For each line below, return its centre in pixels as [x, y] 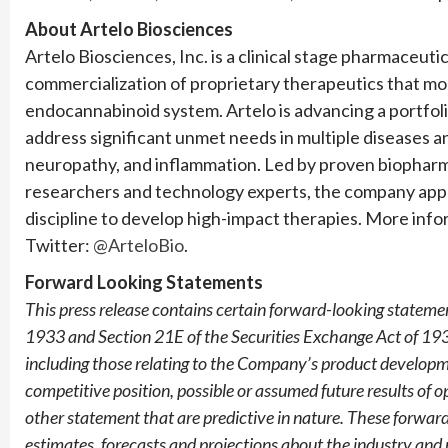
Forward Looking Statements [144, 281]
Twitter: [59, 244]
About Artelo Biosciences [129, 28]
